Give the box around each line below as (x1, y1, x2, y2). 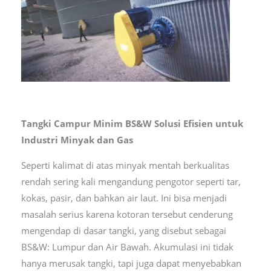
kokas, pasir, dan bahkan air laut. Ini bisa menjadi (21, 192, 227, 204)
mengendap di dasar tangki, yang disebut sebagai (21, 224, 226, 237)
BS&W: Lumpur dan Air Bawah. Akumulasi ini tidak (21, 241, 233, 253)
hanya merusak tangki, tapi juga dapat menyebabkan (21, 257, 241, 270)
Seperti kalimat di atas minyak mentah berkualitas (21, 159, 229, 172)
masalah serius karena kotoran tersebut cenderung (21, 208, 233, 221)
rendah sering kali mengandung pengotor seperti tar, (21, 175, 241, 188)
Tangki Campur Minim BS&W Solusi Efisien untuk (21, 117, 243, 130)
